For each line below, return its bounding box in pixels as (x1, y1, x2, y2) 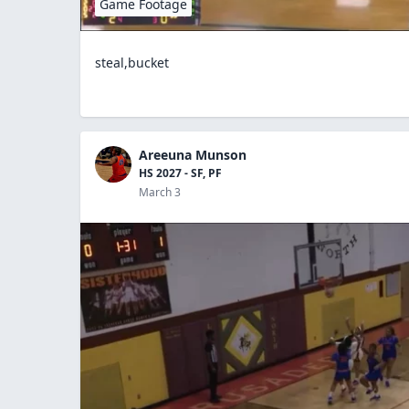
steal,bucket (95, 53, 169, 71)
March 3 (139, 184, 181, 200)
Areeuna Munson (139, 145, 246, 163)
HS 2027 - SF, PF (139, 164, 222, 181)
